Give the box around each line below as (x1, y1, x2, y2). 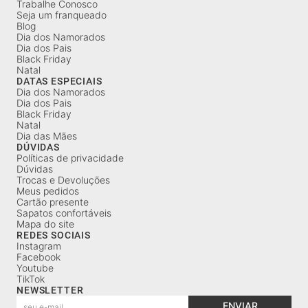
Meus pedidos (16, 185, 79, 197)
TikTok (16, 273, 45, 285)
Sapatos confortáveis (16, 207, 111, 219)
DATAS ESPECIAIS (16, 76, 102, 87)
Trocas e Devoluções (16, 174, 110, 186)
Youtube (16, 262, 54, 274)
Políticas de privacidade (16, 152, 124, 164)
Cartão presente (16, 196, 89, 208)
